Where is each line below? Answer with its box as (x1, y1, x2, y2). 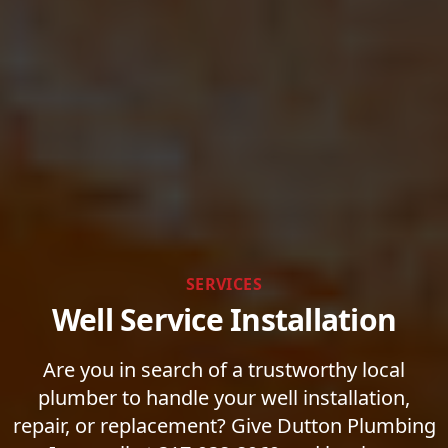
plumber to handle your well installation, (38, 384, 410, 411)
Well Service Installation (51, 299, 397, 340)
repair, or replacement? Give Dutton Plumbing (12, 412, 436, 439)
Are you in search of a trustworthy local (43, 356, 405, 383)
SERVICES (185, 273, 263, 295)
